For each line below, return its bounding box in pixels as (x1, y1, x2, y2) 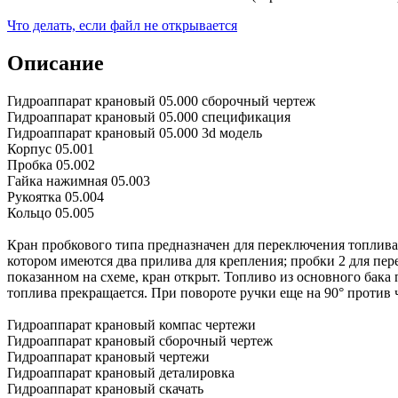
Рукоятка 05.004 (7, 189, 104, 205)
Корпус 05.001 (7, 141, 94, 157)
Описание (7, 52, 104, 76)
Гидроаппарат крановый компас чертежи (7, 317, 256, 333)
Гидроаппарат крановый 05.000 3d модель (7, 125, 262, 141)
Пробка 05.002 (7, 157, 95, 173)
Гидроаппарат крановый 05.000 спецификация (7, 109, 291, 125)
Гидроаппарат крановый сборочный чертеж (7, 333, 273, 349)
